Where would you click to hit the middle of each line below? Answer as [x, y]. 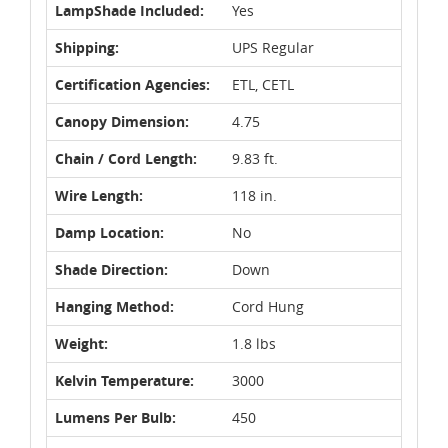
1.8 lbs [254, 343]
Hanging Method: [114, 306]
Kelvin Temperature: [124, 380]
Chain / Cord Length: [126, 158]
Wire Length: [99, 195]
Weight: [81, 343]
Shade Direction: [111, 269]
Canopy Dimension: [122, 121]
